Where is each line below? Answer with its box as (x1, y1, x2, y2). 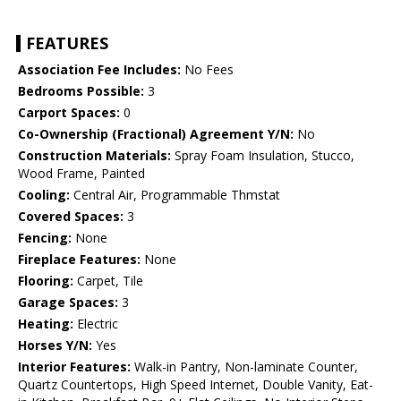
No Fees (181, 61, 234, 79)
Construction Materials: (18, 147, 171, 165)
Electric (73, 315, 118, 333)
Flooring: (18, 272, 73, 290)
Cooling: (18, 186, 70, 204)
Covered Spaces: (18, 208, 124, 226)
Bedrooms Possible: (18, 82, 144, 100)
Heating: (18, 315, 73, 333)
